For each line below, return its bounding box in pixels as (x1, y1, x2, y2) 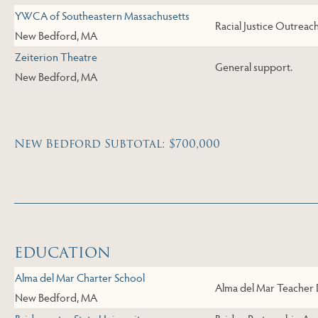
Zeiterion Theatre (15, 49, 97, 65)
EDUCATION (14, 241, 111, 265)
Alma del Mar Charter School (15, 270, 145, 285)
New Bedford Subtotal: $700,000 (14, 135, 220, 153)
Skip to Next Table (50, 213, 152, 234)
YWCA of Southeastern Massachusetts (15, 8, 190, 23)
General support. (215, 59, 292, 75)
